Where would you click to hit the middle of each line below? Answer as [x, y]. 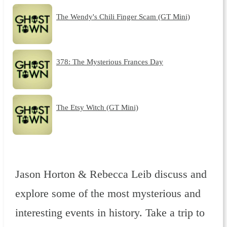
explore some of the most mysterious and [108, 193]
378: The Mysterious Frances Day [109, 62]
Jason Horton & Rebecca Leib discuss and [111, 174]
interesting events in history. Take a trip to [110, 213]
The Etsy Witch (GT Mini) [97, 107]
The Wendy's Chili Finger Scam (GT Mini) [123, 16]
